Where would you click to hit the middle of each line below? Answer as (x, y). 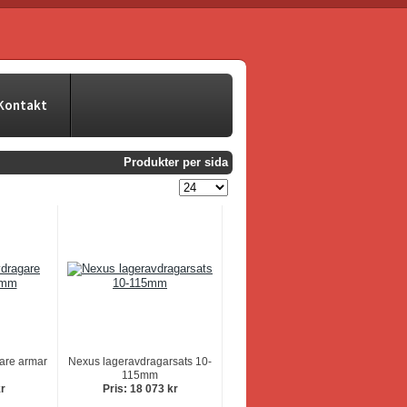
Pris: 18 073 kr (140, 389)
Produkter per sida (176, 162)
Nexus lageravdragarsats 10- (140, 362)
